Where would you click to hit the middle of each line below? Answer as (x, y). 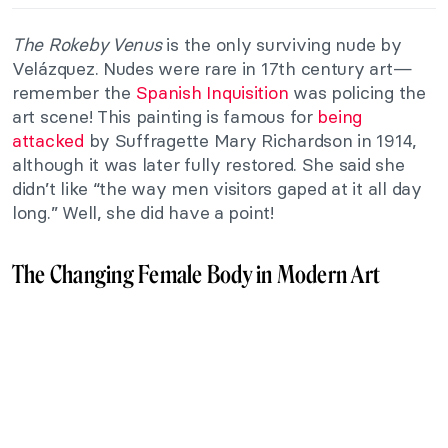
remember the (74, 93)
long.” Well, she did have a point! (143, 213)
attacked (48, 141)
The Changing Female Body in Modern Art (196, 275)
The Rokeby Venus (87, 45)
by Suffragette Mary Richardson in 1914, (250, 141)
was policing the (357, 93)
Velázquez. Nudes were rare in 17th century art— (212, 69)
